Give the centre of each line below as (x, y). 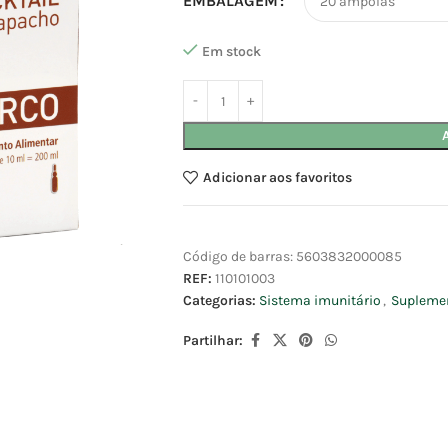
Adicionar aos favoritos (277, 177)
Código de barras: (239, 257)
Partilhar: (213, 341)
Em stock (231, 51)
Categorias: (219, 301)
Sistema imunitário (320, 301)
